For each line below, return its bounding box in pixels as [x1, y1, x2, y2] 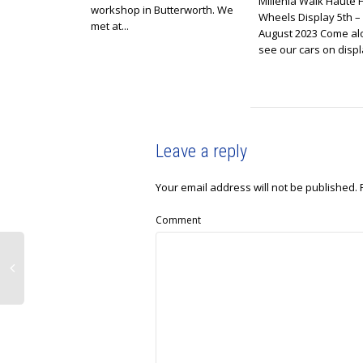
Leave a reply [156, 141, 247, 162]
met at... [91, 19, 129, 34]
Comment [156, 213, 201, 228]
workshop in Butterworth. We [91, 2, 233, 18]
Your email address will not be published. [156, 180, 357, 195]
